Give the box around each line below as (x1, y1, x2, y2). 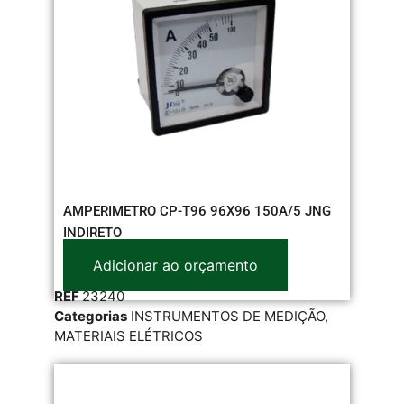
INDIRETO (63, 224, 122, 241)
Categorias (54, 307, 127, 325)
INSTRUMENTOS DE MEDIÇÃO (131, 307, 325, 325)
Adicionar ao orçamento (93, 255, 258, 274)
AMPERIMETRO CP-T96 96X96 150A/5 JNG (63, 202, 331, 219)
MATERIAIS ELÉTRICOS (54, 326, 203, 344)
